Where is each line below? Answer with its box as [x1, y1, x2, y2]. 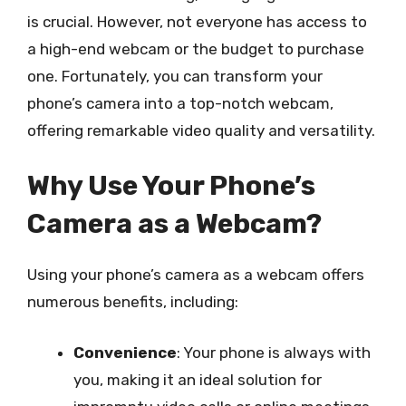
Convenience [73, 343, 177, 362]
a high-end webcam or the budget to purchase [27, 39, 364, 58]
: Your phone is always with [177, 343, 371, 362]
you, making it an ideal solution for [73, 370, 322, 389]
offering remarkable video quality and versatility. [27, 121, 375, 140]
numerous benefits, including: [27, 293, 238, 311]
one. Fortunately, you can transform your [27, 66, 323, 85]
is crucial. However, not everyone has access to [27, 12, 367, 31]
